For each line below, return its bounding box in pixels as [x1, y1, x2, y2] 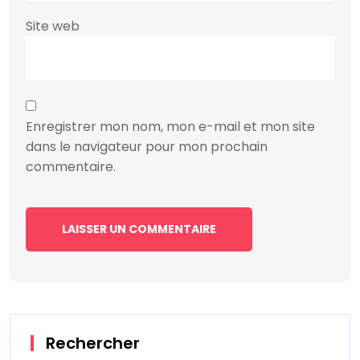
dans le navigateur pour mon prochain [26, 137, 268, 156]
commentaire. [26, 157, 116, 176]
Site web [26, 16, 80, 35]
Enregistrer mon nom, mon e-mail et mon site [26, 117, 315, 136]
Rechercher [46, 331, 140, 354]
